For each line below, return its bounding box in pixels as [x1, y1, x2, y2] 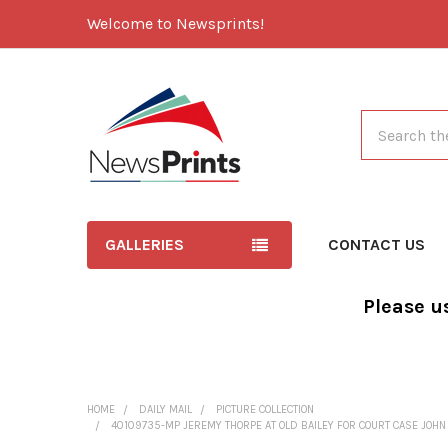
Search [361, 112, 409, 131]
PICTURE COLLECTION [216, 403, 314, 416]
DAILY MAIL [139, 403, 192, 416]
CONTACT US [328, 235, 426, 254]
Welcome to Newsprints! [87, 14, 264, 33]
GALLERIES [105, 235, 184, 254]
